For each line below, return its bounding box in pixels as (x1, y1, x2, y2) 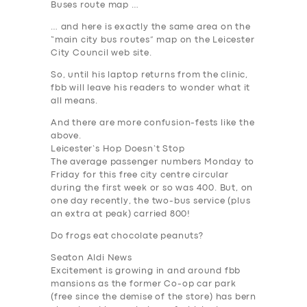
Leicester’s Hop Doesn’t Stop (51, 145, 185, 153)
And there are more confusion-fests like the (51, 119, 255, 127)
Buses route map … (51, 1, 139, 10)
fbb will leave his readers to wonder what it (51, 84, 251, 93)
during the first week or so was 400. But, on (51, 184, 254, 193)
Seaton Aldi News (51, 254, 132, 262)
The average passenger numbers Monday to (51, 158, 255, 167)
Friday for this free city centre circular (51, 171, 229, 180)
